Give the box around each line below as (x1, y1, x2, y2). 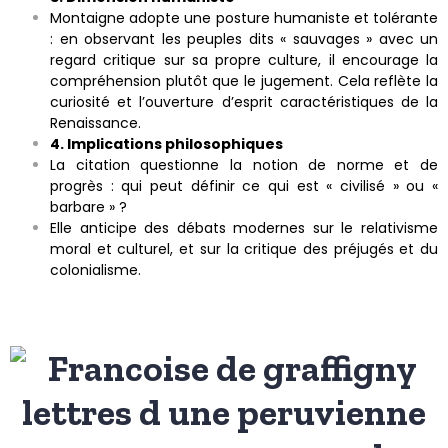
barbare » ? (50, 197, 127, 218)
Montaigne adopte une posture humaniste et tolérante (50, 8, 438, 29)
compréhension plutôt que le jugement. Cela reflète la (50, 71, 438, 92)
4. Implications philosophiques (50, 134, 283, 155)
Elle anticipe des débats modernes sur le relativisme (50, 218, 438, 239)
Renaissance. (50, 113, 141, 134)
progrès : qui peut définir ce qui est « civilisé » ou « (50, 176, 438, 197)
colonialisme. (50, 260, 141, 281)
